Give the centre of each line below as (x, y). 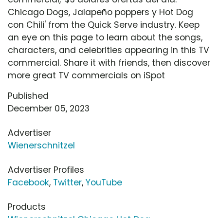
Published (28, 96)
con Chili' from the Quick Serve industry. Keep (104, 25)
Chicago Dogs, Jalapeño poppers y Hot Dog (100, 12)
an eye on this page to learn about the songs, (105, 38)
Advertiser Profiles (46, 170)
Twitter (67, 183)
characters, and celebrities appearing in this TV (109, 50)
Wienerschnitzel (41, 146)
